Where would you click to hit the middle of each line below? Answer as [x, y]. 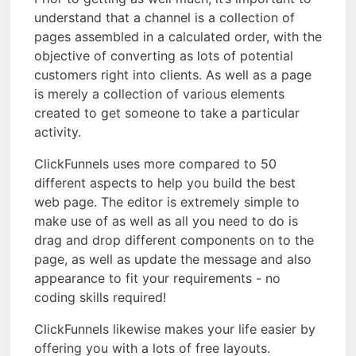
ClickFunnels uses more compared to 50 [155, 163]
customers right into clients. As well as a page [173, 74]
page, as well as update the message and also [173, 259]
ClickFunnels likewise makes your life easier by [175, 329]
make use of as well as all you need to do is [166, 221]
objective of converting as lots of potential [164, 55]
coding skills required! [100, 297]
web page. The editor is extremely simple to [167, 201]
